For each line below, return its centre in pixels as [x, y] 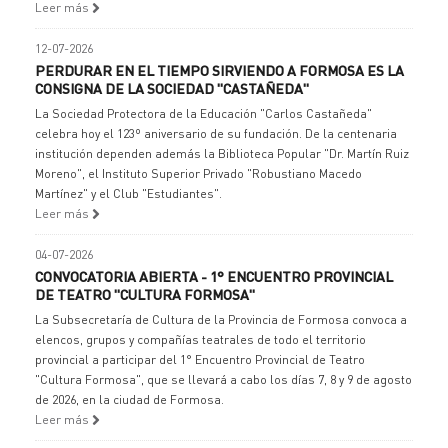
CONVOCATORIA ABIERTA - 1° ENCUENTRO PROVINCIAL [214, 276]
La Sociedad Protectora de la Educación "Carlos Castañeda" [203, 113]
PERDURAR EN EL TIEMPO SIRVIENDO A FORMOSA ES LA [219, 70]
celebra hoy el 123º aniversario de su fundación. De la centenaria [216, 133]
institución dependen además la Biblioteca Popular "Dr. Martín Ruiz [222, 153]
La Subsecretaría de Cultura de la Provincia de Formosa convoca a [221, 319]
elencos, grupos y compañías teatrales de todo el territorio [200, 339]
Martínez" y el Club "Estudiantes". [128, 193]
